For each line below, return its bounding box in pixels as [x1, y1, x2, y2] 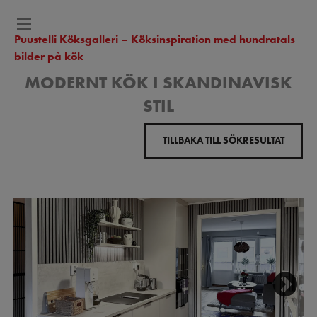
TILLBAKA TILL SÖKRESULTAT [163, 134, 284, 146]
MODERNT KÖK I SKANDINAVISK [25, 72, 292, 93]
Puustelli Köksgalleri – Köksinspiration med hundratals [14, 33, 295, 46]
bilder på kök [14, 50, 83, 63]
